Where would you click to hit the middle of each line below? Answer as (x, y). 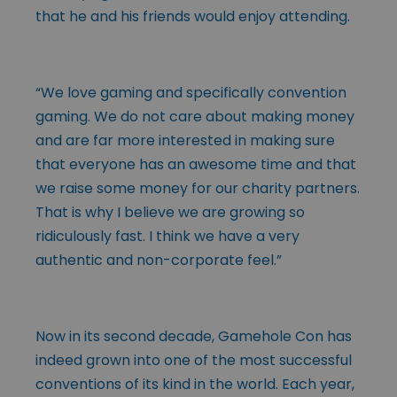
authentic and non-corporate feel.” (159, 260)
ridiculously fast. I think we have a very (167, 236)
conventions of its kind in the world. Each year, (195, 384)
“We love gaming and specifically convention (191, 92)
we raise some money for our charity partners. (198, 188)
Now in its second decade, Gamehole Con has (194, 336)
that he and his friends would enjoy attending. (193, 16)
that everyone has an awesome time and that (196, 164)
